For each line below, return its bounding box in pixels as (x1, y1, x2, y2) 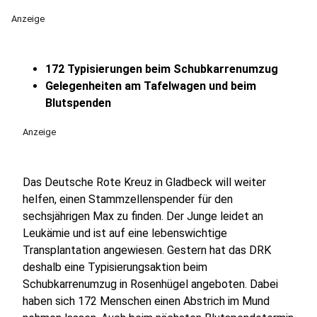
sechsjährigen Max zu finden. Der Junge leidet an (23, 209, 263, 223)
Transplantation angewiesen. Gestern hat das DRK (23, 243, 271, 257)
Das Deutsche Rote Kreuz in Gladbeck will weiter (23, 175, 266, 189)
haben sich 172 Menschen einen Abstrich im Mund (23, 294, 270, 308)
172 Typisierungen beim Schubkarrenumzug (45, 62, 278, 76)
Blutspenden (45, 96, 111, 110)
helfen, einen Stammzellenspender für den (23, 192, 233, 206)
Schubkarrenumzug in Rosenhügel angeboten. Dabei (23, 277, 278, 291)
